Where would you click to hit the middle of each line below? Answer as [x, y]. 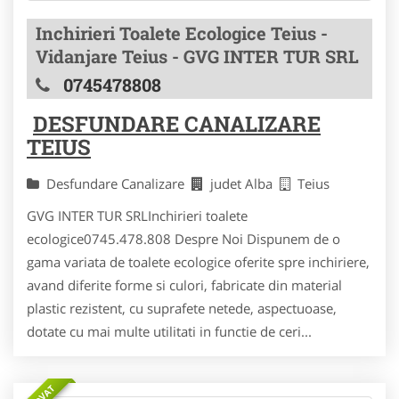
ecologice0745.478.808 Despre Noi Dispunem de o [183, 238]
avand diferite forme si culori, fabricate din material [184, 285]
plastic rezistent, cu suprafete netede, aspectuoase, [182, 308]
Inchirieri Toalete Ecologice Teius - [182, 33]
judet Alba [245, 183]
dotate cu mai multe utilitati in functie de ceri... [169, 331]
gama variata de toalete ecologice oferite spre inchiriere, [198, 261]
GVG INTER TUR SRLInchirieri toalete [137, 215]
